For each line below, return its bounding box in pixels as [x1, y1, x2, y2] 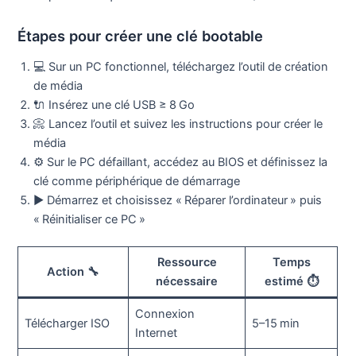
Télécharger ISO [24, 316, 110, 331]
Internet [134, 326, 177, 341]
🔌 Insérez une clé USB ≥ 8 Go [33, 98, 195, 113]
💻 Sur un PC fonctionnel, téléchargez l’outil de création [33, 60, 329, 75]
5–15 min [251, 316, 300, 331]
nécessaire [156, 274, 219, 289]
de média [33, 79, 83, 94]
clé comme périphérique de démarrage [33, 174, 241, 189]
